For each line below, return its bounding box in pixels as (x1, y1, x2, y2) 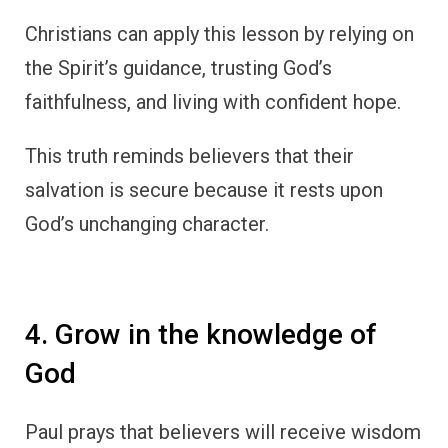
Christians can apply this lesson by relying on (25, 21, 414, 46)
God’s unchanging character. (25, 211, 269, 236)
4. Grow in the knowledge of (25, 317, 377, 351)
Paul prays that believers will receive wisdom (25, 420, 421, 445)
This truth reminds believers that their (25, 143, 354, 168)
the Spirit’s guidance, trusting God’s (25, 55, 332, 80)
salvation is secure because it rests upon (25, 177, 383, 202)
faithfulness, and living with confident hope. (25, 89, 401, 114)
